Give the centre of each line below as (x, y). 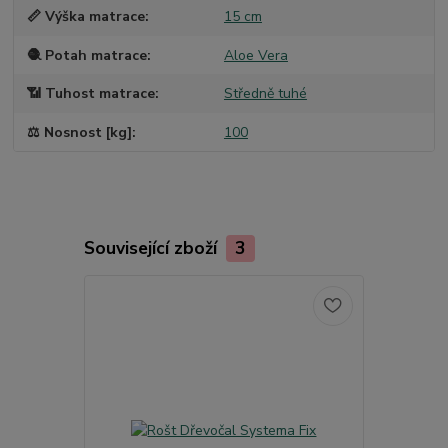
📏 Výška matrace (86, 16)
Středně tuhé (265, 93)
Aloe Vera (255, 55)
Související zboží (152, 248)
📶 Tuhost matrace (91, 93)
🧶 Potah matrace (87, 55)
